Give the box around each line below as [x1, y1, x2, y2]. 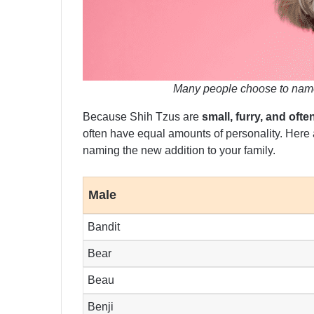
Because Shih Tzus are [83, 111, 202, 123]
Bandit [88, 221, 121, 233]
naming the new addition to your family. [83, 144, 275, 157]
